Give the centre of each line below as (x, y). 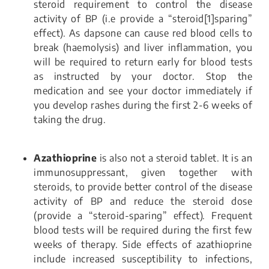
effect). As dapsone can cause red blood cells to (143, 33)
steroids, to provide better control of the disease (143, 187)
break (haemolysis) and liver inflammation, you (143, 48)
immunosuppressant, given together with (143, 173)
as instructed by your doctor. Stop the (143, 77)
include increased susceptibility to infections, (143, 259)
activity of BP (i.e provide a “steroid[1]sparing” (143, 19)
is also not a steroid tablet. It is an (174, 158)
